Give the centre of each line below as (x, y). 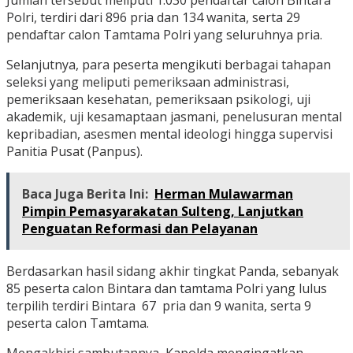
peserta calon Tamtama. (78, 323)
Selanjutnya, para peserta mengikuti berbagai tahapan (169, 65)
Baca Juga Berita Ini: (85, 194)
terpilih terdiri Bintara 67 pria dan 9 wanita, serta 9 (159, 306)
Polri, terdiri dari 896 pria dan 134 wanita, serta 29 (153, 18)
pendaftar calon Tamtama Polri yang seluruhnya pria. (164, 35)
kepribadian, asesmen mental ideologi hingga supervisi (169, 134)
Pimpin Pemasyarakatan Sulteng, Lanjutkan (163, 212)
